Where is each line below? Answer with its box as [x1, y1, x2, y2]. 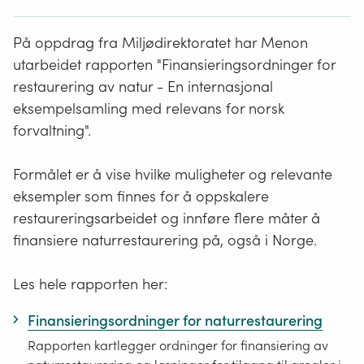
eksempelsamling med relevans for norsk [13, 98, 284, 118]
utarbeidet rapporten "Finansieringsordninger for [13, 54, 336, 74]
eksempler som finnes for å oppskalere [13, 186, 269, 206]
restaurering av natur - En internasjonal [13, 76, 273, 96]
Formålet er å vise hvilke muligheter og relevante [13, 164, 332, 184]
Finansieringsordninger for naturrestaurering [28, 310, 323, 330]
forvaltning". [13, 120, 91, 140]
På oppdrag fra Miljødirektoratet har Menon [13, 32, 308, 52]
